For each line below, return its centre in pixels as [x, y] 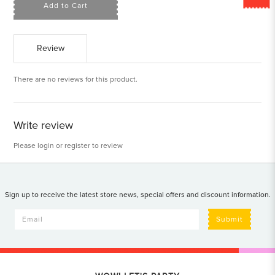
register [78, 146]
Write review [44, 126]
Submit [230, 219]
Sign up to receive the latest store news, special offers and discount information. [137, 195]
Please [26, 146]
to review [107, 146]
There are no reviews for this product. [76, 80]
